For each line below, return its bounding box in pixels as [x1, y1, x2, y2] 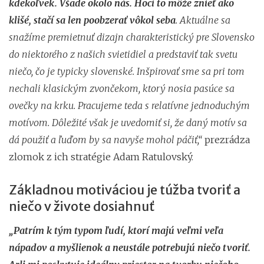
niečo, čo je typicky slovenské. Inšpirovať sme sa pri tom [9, 65, 245, 77]
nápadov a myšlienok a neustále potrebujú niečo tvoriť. [9, 241, 250, 253]
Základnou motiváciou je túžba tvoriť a [9, 181, 240, 198]
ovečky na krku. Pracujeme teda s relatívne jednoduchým [9, 99, 250, 111]
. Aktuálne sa [176, 14, 230, 26]
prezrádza [204, 133, 250, 146]
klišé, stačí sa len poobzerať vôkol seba [9, 14, 176, 26]
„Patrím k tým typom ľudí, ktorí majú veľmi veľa [9, 224, 223, 236]
